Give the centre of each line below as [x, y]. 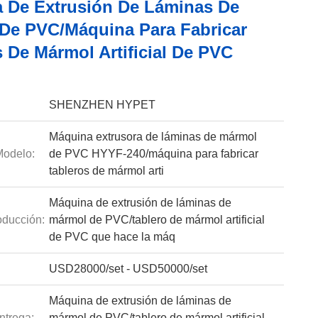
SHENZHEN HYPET [102, 105]
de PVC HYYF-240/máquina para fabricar [153, 154]
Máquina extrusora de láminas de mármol [153, 137]
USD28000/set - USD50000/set [128, 269]
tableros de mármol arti [106, 171]
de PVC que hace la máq [112, 237]
